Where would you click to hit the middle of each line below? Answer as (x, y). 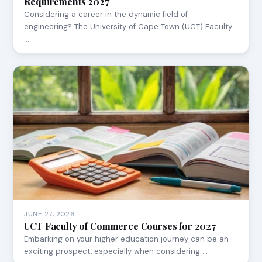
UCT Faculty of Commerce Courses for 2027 (120, 226)
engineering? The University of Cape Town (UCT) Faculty (128, 27)
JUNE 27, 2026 (50, 214)
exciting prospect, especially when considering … (116, 251)
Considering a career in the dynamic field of (106, 15)
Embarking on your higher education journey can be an (127, 239)
